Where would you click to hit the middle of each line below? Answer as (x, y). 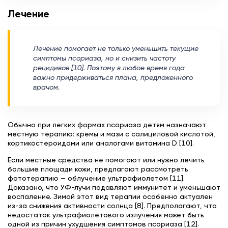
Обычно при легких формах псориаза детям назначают (107, 125)
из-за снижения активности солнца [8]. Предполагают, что (112, 206)
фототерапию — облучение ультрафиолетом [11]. (96, 178)
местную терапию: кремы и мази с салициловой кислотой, (111, 134)
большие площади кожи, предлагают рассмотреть (98, 169)
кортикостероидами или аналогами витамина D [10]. (101, 143)
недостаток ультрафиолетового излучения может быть (106, 215)
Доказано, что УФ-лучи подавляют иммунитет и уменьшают (114, 188)
